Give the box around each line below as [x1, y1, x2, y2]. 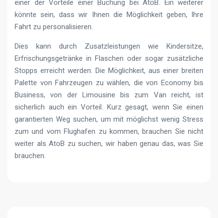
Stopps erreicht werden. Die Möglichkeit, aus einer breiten [15, 66, 203, 75]
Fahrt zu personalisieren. [15, 22, 93, 31]
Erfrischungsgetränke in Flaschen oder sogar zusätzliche [15, 54, 203, 63]
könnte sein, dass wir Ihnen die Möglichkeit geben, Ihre [15, 10, 203, 19]
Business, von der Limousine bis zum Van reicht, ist [15, 90, 203, 99]
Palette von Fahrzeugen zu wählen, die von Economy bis [15, 78, 203, 87]
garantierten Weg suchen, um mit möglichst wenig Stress [15, 114, 203, 124]
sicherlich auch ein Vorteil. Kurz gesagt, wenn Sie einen [15, 102, 203, 111]
